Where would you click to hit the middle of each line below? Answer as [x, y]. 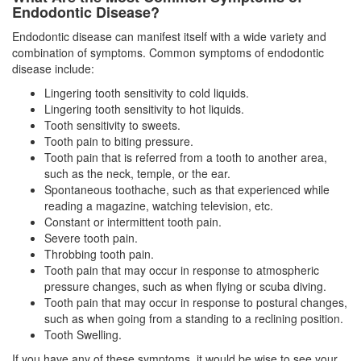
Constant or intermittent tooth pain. [133, 221]
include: [73, 68]
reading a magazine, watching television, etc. [159, 205]
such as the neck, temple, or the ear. [137, 173]
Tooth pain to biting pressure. [119, 141]
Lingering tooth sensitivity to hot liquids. [144, 108]
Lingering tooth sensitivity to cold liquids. [147, 92]
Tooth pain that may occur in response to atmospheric [182, 270]
